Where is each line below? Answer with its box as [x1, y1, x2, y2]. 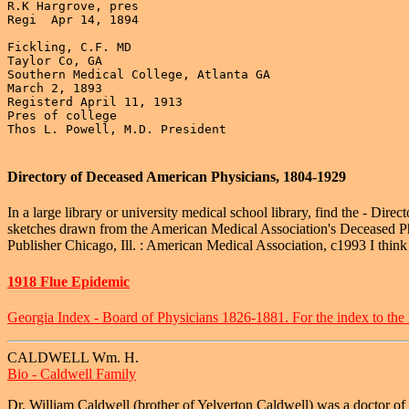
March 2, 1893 [7, 80, 102, 95]
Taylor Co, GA [7, 53, 102, 68]
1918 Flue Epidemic [7, 273, 130, 289]
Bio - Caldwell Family [7, 365, 136, 382]
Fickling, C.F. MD [7, 39, 131, 54]
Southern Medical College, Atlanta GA [7, 67, 270, 81]
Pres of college [7, 108, 117, 122]
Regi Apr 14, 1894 [7, 12, 139, 26]
